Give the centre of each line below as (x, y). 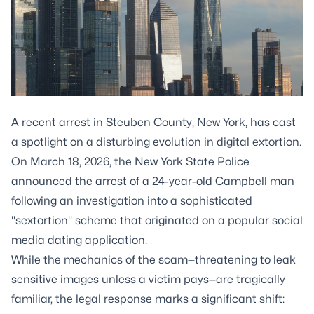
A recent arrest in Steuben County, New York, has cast (153, 122)
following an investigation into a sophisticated (132, 201)
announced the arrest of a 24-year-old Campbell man (153, 181)
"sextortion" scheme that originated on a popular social (157, 220)
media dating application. (79, 240)
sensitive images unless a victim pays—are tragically (148, 279)
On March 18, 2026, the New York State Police (130, 162)
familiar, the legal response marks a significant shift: (148, 299)
